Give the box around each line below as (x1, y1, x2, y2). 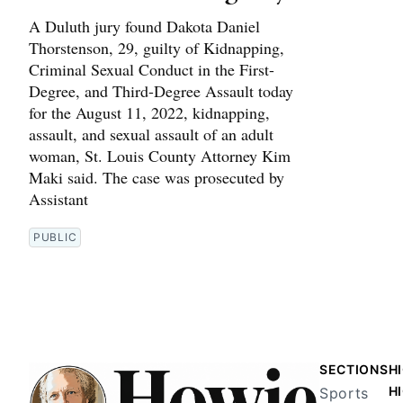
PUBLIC (33, 229, 77, 244)
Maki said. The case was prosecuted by (29, 166, 284, 188)
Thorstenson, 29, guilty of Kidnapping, (29, 36, 284, 58)
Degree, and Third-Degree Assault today (29, 79, 293, 102)
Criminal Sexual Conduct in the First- (29, 58, 274, 80)
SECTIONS (318, 362, 389, 377)
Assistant (29, 187, 88, 210)
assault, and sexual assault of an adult (29, 122, 273, 145)
